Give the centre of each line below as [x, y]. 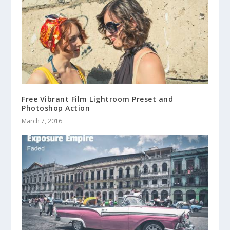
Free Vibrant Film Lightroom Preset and [98, 99]
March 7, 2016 [42, 121]
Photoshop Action [56, 108]
